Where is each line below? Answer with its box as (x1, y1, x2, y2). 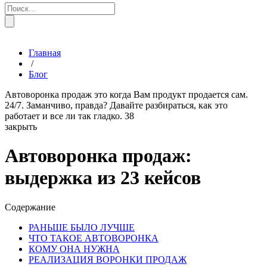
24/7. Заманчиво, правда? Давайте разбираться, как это (5, 100, 228, 110)
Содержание (5, 201, 55, 212)
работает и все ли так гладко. (5, 110, 122, 121)
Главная (29, 47, 61, 58)
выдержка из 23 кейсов (5, 167, 201, 189)
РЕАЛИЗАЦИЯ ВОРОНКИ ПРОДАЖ (29, 254, 187, 265)
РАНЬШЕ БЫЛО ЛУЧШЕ (29, 222, 135, 232)
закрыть (5, 121, 37, 132)
